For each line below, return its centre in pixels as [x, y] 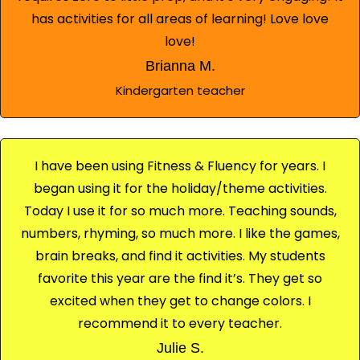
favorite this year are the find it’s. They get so [180, 278]
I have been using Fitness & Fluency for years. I [180, 166]
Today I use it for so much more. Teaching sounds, [180, 211]
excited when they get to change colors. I [180, 301]
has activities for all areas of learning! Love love [180, 18]
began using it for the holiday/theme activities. [180, 188]
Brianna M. [180, 65]
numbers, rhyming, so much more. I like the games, [180, 233]
